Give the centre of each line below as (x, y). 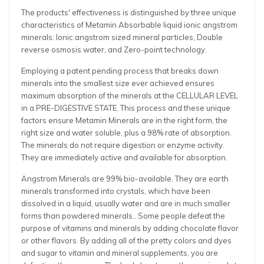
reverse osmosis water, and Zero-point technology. (115, 50)
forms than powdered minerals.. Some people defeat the (123, 216)
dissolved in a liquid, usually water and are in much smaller (126, 204)
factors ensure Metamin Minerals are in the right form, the (124, 121)
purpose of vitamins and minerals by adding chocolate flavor (130, 228)
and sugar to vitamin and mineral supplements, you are (120, 253)
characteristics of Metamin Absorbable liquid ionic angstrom (129, 25)
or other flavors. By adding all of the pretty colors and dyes (126, 241)
